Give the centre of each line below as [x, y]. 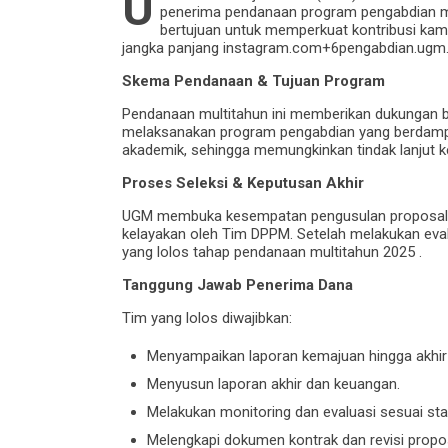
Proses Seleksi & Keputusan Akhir [243, 182]
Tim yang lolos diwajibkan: [207, 317]
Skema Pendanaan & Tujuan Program [253, 80]
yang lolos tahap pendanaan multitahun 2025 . [272, 251]
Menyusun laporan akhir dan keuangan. [273, 383]
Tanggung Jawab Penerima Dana [237, 284]
